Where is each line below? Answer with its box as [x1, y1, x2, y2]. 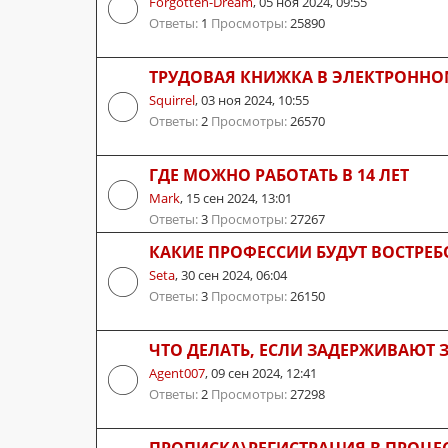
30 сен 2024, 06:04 [181, 265, 287, 284]
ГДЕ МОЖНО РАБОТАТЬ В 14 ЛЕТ [149, 163, 409, 186]
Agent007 [149, 363, 205, 382]
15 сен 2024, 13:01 [186, 188, 292, 207]
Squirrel [149, 90, 195, 109]
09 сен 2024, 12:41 [211, 363, 317, 382]
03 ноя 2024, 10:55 [201, 90, 309, 109]
